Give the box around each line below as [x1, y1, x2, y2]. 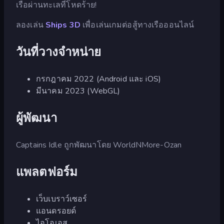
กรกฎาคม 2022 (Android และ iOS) [36, 73, 161, 84]
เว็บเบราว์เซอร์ [36, 193, 87, 204]
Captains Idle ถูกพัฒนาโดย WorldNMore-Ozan [16, 139, 182, 150]
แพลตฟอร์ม [16, 163, 78, 180]
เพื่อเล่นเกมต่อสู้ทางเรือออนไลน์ [80, 19, 194, 30]
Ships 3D [45, 19, 80, 30]
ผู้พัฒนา [16, 109, 57, 126]
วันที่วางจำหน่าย [16, 43, 101, 60]
